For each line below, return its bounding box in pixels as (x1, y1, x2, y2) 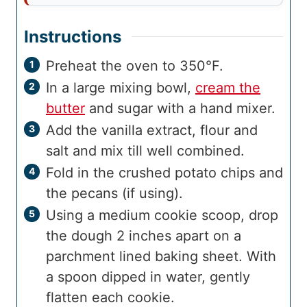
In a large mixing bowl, (46, 79, 195, 96)
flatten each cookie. (46, 288, 175, 306)
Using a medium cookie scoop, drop (46, 206, 278, 223)
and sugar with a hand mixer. (85, 99, 275, 116)
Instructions (24, 26, 121, 47)
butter (46, 99, 85, 116)
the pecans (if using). (46, 184, 183, 201)
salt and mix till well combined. (46, 142, 245, 159)
